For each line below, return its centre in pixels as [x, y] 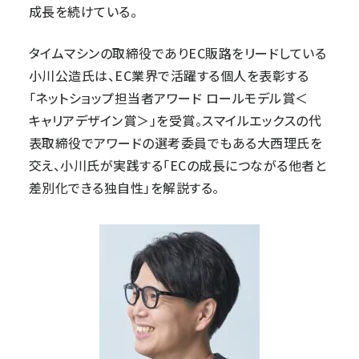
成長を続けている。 [83, 11]
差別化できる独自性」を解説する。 [124, 188]
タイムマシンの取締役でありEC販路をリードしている [177, 53]
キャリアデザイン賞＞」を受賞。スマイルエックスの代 [175, 120]
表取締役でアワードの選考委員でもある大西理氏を [176, 143]
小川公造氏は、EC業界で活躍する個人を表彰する [169, 75]
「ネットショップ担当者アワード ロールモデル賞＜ [169, 98]
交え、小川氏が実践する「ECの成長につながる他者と [177, 165]
